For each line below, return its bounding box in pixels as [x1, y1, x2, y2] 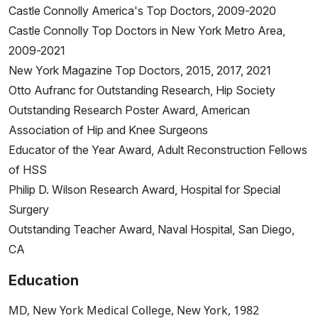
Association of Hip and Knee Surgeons [9, 123, 208, 138]
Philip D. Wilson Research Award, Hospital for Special [9, 182, 280, 197]
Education [9, 272, 79, 290]
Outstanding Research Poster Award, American [9, 103, 250, 118]
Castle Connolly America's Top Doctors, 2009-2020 [9, 4, 276, 18]
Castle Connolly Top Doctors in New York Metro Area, [9, 23, 285, 38]
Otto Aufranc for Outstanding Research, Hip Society [9, 83, 275, 98]
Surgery [9, 202, 49, 217]
